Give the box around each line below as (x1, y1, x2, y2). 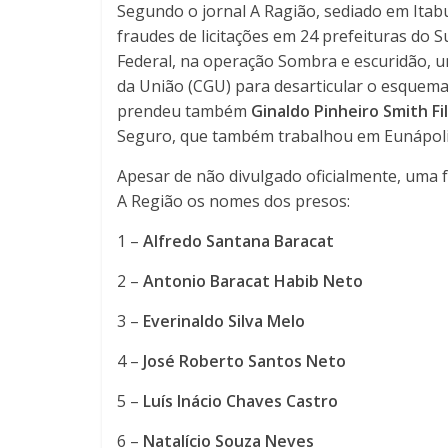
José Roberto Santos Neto (143, 349, 346, 372)
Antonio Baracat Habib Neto (143, 269, 363, 292)
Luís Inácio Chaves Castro (143, 389, 338, 412)
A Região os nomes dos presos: (117, 189, 350, 212)
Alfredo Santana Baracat (143, 229, 334, 252)
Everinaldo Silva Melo (143, 309, 305, 332)
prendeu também (117, 99, 251, 122)
